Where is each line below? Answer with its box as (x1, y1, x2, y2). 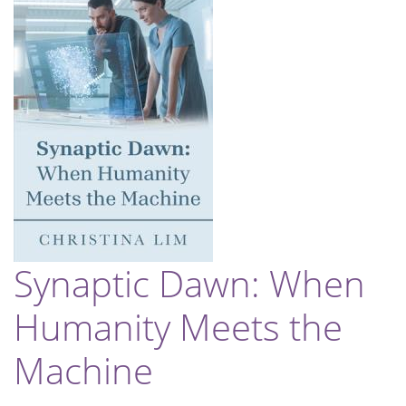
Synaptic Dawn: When (14, 258, 365, 309)
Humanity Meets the (14, 302, 343, 353)
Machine (14, 345, 153, 396)
